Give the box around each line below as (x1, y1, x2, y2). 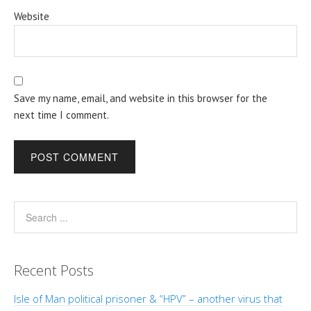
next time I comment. (14, 108, 109, 121)
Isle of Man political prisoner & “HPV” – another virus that (14, 291, 283, 305)
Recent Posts (14, 260, 94, 280)
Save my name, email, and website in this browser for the (14, 91, 267, 105)
